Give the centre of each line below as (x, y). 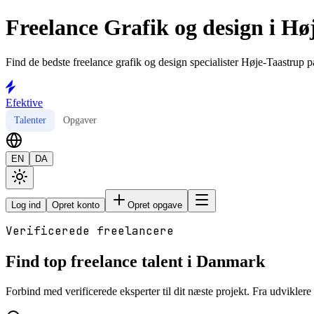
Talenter (30, 120)
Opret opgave (155, 205)
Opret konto (76, 205)
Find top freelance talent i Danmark (135, 261)
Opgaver (80, 120)
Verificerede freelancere (90, 231)
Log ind (26, 205)
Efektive (24, 102)
